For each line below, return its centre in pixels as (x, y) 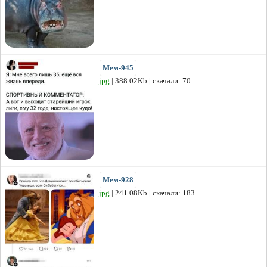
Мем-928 (118, 180)
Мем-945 (118, 68)
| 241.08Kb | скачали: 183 (152, 193)
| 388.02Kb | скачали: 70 (150, 81)
